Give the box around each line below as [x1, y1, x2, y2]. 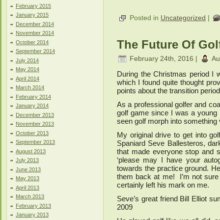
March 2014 [16, 84, 44, 90]
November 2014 [16, 30, 54, 36]
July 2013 [16, 157, 39, 163]
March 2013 [16, 193, 44, 199]
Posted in [128, 13, 161, 22]
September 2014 [16, 48, 55, 54]
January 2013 [16, 212, 49, 218]
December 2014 [16, 21, 54, 27]
